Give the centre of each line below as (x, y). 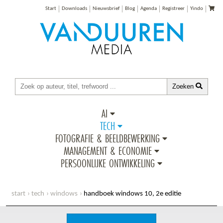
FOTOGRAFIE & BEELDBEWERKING (108, 138)
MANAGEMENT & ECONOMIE (108, 150)
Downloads (74, 9)
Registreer (173, 9)
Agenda (148, 9)
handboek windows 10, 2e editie (132, 194)
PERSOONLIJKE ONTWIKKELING (108, 163)
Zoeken (184, 86)
